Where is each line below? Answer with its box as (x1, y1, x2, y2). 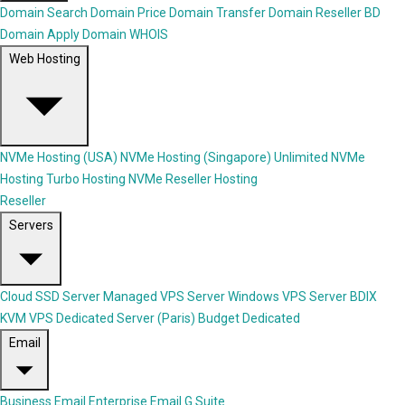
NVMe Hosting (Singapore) (120, 150, 271, 165)
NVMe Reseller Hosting (128, 172, 258, 187)
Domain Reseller (268, 5, 362, 21)
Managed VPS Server (103, 289, 225, 305)
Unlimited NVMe (274, 150, 365, 165)
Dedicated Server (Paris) (56, 311, 195, 326)
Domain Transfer (169, 5, 266, 21)
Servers (8, 218, 53, 233)
